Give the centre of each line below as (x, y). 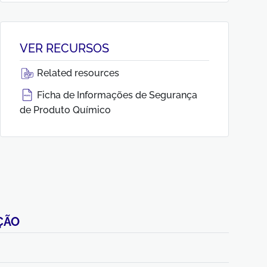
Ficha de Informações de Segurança (116, 95)
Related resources (77, 73)
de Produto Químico (65, 110)
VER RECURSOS (64, 48)
